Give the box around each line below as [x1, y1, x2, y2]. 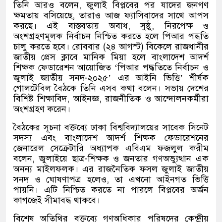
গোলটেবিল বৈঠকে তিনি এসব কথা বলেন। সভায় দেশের [13, 83, 209, 94]
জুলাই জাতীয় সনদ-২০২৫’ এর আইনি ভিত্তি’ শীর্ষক [13, 72, 209, 84]
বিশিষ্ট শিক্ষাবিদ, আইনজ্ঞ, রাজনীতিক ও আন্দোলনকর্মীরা [13, 93, 209, 105]
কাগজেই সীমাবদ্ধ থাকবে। [13, 195, 100, 206]
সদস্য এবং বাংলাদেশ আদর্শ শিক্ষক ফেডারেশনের [13, 132, 209, 144]
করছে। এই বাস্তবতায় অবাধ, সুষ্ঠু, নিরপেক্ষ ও [13, 20, 209, 32]
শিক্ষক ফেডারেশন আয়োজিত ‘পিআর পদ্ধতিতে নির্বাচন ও [13, 62, 209, 73]
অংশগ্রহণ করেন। [13, 104, 70, 115]
